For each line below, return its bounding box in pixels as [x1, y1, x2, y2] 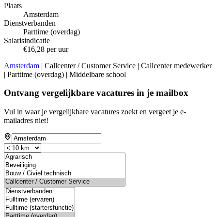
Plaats [4, 1, 22, 10]
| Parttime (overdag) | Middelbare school [4, 70, 126, 78]
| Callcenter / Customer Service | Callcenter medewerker [39, 61, 212, 70]
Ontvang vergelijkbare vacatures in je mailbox [4, 88, 188, 98]
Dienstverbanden [4, 18, 56, 27]
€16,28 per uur [23, 45, 68, 53]
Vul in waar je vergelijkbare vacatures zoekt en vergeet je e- [4, 107, 186, 116]
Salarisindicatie [4, 36, 50, 45]
